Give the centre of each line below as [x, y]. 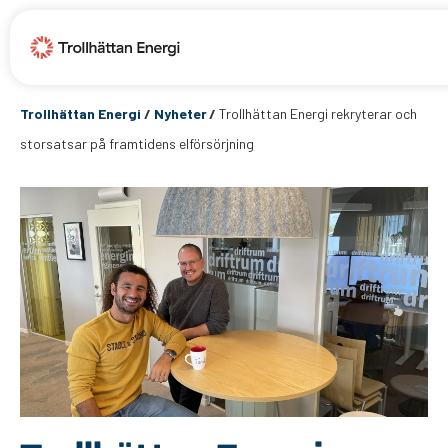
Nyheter [180, 113]
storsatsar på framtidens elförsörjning [137, 143]
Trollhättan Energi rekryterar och [318, 113]
